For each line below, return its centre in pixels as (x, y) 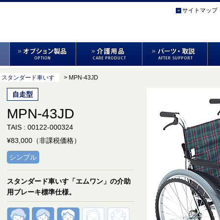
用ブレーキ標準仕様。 (41, 192)
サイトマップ (200, 10)
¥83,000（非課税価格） (44, 140)
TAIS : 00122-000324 (40, 127)
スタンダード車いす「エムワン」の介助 (69, 181)
